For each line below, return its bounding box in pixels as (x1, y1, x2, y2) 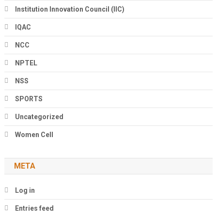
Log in (15, 186, 35, 194)
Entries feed (15, 204, 54, 212)
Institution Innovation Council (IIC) (15, 5, 124, 13)
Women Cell (15, 130, 53, 139)
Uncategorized (15, 112, 63, 121)
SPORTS (15, 94, 43, 103)
